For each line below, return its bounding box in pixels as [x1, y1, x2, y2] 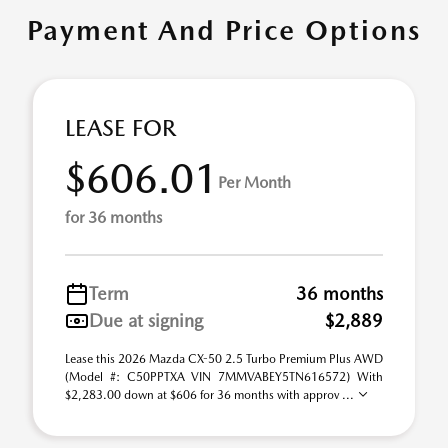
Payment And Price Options [27, 13, 421, 47]
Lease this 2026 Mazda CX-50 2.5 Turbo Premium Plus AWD [65, 352, 383, 366]
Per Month [218, 172, 291, 192]
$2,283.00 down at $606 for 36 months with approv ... [65, 388, 357, 402]
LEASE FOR [65, 114, 176, 142]
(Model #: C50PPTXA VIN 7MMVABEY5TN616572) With [65, 370, 383, 384]
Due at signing [89, 310, 203, 331]
